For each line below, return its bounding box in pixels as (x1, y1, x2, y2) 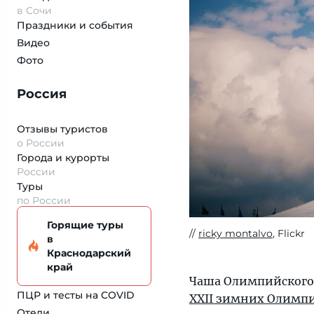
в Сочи (17, 4, 52, 17)
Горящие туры (47, 219, 123, 231)
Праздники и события (17, 19, 133, 32)
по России (17, 194, 71, 207)
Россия (17, 86, 67, 102)
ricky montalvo (198, 226, 273, 240)
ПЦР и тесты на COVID (17, 289, 135, 301)
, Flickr (273, 226, 305, 240)
